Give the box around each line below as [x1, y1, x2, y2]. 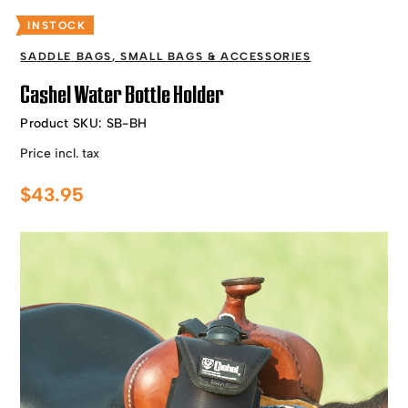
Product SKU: [20, 116, 107, 131]
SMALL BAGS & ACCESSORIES [120, 50, 311, 63]
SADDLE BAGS [20, 50, 113, 63]
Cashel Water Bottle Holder [20, 81, 225, 108]
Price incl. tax [20, 146, 100, 161]
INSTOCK [27, 19, 87, 32]
